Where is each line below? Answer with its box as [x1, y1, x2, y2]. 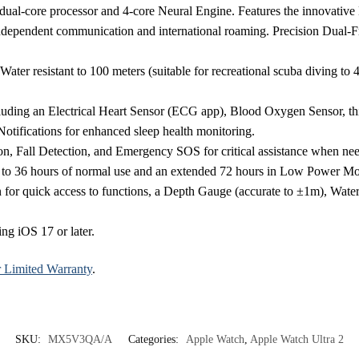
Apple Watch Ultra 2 [250, 333, 344, 345]
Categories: [128, 333, 182, 345]
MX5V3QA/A [48, 333, 112, 345]
